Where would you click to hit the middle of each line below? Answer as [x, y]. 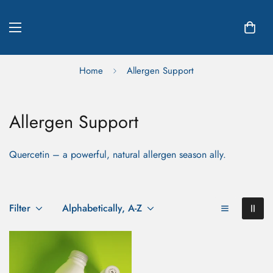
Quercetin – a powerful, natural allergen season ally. [118, 154]
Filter [20, 208]
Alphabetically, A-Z [102, 208]
